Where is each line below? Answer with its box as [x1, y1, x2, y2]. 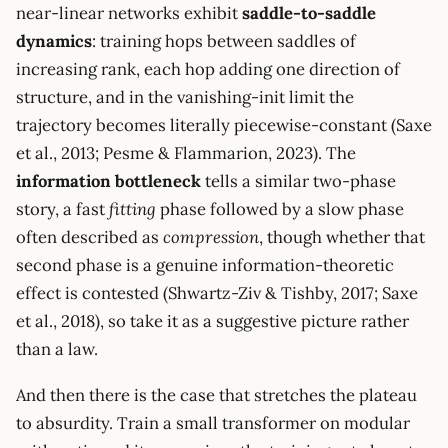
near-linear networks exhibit [16, 2, 242, 25]
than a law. [16, 338, 98, 361]
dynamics [16, 30, 92, 53]
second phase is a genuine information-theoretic [16, 254, 394, 277]
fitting [109, 198, 156, 221]
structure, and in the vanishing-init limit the [16, 86, 354, 109]
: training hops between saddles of [92, 30, 356, 53]
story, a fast [16, 198, 109, 221]
